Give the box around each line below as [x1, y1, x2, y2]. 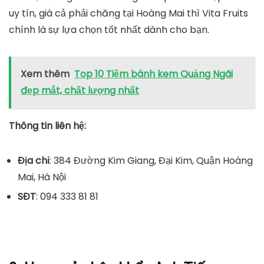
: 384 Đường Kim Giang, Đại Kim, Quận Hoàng [49, 154, 253, 168]
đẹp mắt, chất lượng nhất [21, 84, 139, 98]
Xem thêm [21, 67, 70, 81]
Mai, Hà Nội [18, 170, 66, 184]
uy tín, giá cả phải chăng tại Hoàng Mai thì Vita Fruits [9, 6, 248, 21]
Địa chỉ [18, 154, 49, 168]
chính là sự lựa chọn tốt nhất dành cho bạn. [9, 23, 209, 37]
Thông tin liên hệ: [9, 119, 86, 133]
